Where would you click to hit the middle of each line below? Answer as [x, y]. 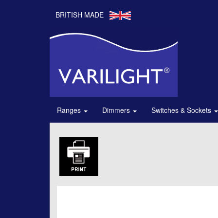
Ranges [70, 110]
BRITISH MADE [80, 15]
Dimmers [117, 110]
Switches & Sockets [182, 110]
